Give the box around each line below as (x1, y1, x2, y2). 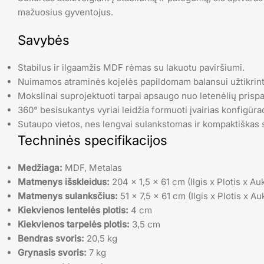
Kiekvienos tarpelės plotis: (18, 219, 130, 230)
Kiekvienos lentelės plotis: (18, 204, 128, 216)
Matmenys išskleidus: (18, 176, 110, 188)
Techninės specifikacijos (18, 133, 167, 148)
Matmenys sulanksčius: (18, 190, 118, 202)
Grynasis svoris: (18, 247, 87, 259)
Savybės (18, 32, 70, 48)
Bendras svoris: (18, 233, 84, 245)
